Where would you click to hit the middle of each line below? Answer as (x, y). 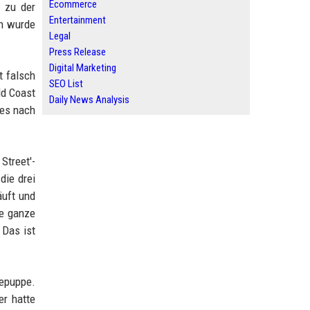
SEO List (66, 84)
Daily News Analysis (89, 100)
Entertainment (77, 20)
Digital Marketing (83, 68)
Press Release (77, 52)
